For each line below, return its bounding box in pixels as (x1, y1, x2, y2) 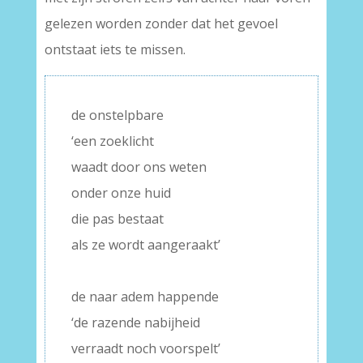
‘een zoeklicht (70, 132, 154, 150)
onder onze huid (70, 184, 171, 202)
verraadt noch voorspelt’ (70, 340, 220, 357)
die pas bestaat (70, 210, 164, 228)
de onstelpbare (70, 106, 164, 124)
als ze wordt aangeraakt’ (70, 236, 220, 254)
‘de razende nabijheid (70, 314, 200, 331)
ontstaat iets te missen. (44, 41, 186, 58)
